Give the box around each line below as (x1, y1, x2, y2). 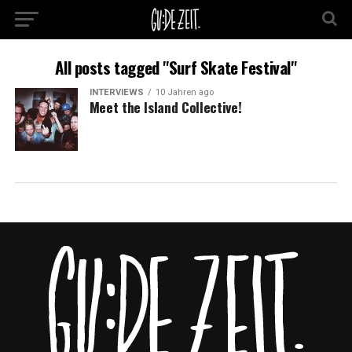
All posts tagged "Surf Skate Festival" (55, 55, 297, 79)
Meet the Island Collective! (89, 97, 242, 117)
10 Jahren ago (155, 87, 214, 97)
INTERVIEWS (89, 87, 144, 97)
